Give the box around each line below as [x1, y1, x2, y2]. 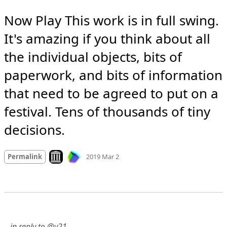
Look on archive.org [49, 147, 114, 157]
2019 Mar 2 [86, 152, 119, 161]
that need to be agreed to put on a [4, 84, 218, 102]
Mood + [120, 143, 143, 153]
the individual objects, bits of [4, 47, 182, 66]
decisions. [4, 120, 65, 139]
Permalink [8, 152, 42, 161]
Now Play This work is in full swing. [4, 11, 219, 29]
